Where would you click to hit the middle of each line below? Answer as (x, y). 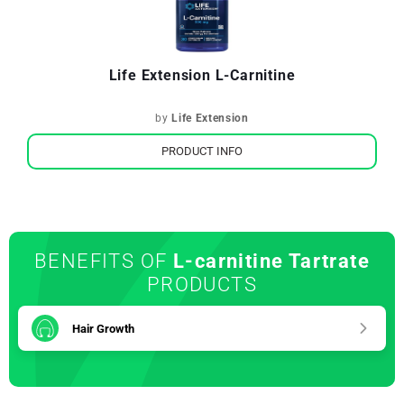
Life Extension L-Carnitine (202, 75)
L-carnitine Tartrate (271, 261)
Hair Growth (103, 328)
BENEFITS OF (104, 261)
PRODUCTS (202, 285)
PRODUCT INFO (202, 151)
